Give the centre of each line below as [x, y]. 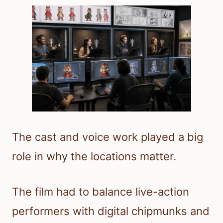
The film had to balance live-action [101, 192]
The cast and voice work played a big [108, 137]
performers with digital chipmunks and [111, 211]
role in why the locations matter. [94, 157]
